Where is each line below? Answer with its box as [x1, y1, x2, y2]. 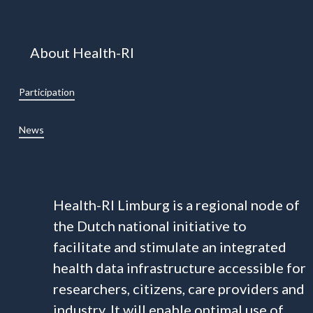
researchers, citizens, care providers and [52, 280, 305, 298]
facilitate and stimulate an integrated [52, 238, 286, 256]
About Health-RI [29, 44, 134, 61]
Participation [19, 86, 75, 99]
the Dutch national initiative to [52, 217, 247, 235]
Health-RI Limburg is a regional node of [52, 196, 300, 214]
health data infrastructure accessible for [52, 259, 306, 277]
